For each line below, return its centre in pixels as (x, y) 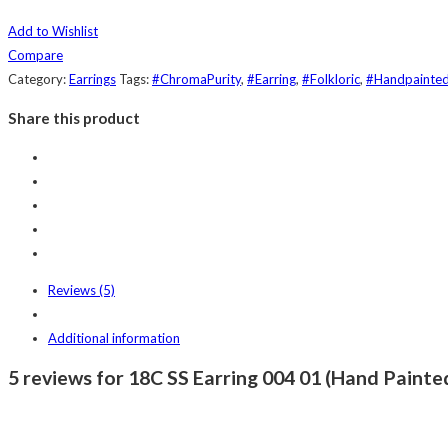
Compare (35, 54)
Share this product (74, 118)
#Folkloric (331, 78)
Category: (38, 78)
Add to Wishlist (53, 30)
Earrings (92, 78)
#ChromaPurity (196, 78)
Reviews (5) (81, 290)
